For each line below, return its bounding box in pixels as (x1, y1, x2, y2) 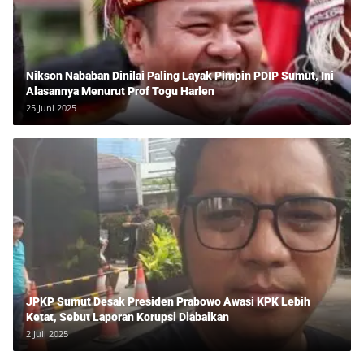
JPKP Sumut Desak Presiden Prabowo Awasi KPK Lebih (26, 294, 310, 308)
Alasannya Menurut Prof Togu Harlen (26, 84, 214, 98)
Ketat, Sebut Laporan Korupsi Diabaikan (26, 310, 229, 323)
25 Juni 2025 (26, 102, 76, 115)
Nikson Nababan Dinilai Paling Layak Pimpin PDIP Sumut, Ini (26, 69, 334, 83)
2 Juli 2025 (26, 327, 68, 340)
